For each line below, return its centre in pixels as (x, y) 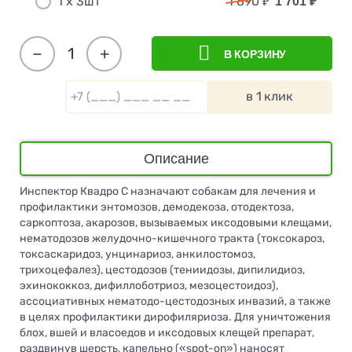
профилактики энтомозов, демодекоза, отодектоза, (157, 207)
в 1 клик (269, 97)
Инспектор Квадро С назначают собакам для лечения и (168, 191)
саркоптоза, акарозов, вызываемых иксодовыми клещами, (176, 222)
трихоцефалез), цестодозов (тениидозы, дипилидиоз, (162, 269)
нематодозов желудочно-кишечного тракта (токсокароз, (172, 238)
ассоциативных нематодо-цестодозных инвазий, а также (175, 301)
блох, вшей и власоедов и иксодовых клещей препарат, (167, 332)
